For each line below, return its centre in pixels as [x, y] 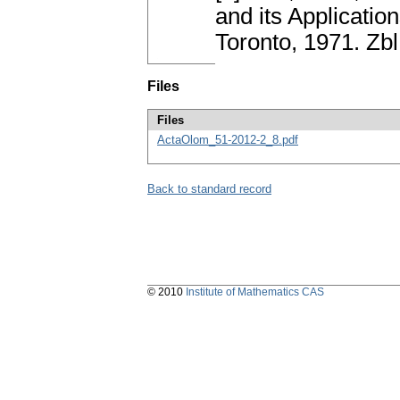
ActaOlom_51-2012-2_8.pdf [228, 140]
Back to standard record [209, 189]
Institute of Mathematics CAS [255, 292]
